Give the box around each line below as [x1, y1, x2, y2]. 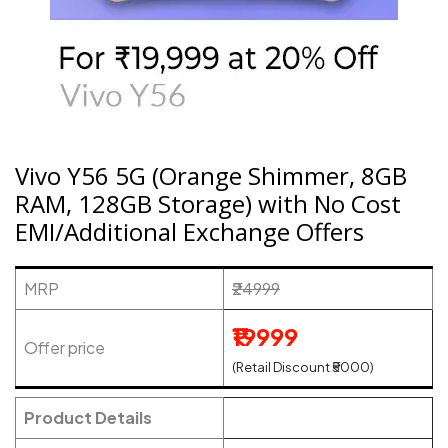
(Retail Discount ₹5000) [232, 359, 374, 375]
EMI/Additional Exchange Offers [15, 215, 364, 248]
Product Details [24, 407, 152, 428]
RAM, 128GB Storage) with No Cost [15, 187, 401, 220]
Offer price [24, 337, 105, 358]
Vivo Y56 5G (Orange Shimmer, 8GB [15, 159, 407, 192]
